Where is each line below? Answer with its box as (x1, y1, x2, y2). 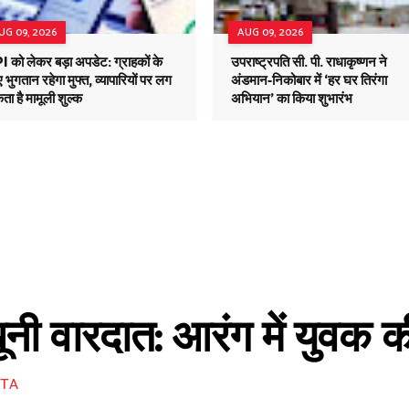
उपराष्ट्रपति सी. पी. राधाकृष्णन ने (231, 51, 387, 74)
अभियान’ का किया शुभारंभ (231, 88, 352, 110)
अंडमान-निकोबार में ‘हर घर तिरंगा (231, 69, 387, 92)
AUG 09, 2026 (237, 24, 303, 41)
